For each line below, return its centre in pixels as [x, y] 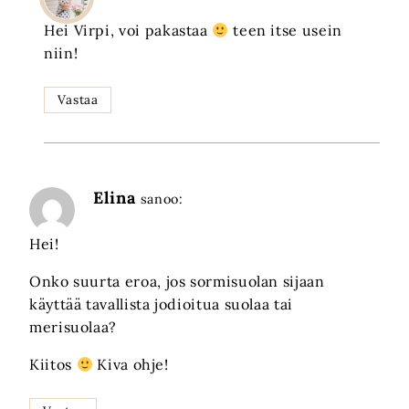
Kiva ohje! [131, 365]
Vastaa [78, 100]
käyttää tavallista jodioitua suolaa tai [161, 304]
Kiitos [53, 365]
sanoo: [162, 199]
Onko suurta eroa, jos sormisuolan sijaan [177, 282]
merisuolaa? [73, 327]
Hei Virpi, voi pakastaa [128, 31]
